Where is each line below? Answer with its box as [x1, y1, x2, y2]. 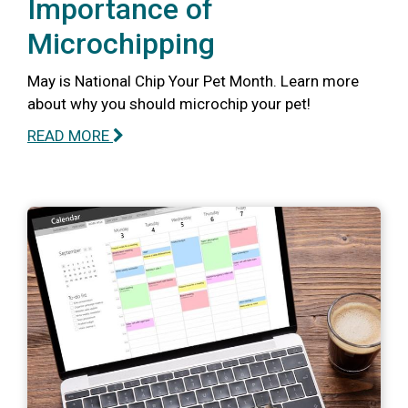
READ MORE [27, 126, 113, 145]
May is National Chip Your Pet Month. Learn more [27, 71, 359, 90]
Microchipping [27, 25, 215, 61]
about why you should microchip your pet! [27, 94, 311, 113]
